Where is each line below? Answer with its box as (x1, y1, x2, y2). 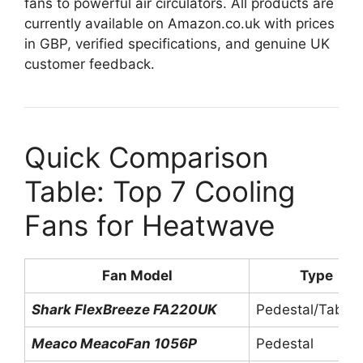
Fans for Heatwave (24, 207, 275, 242)
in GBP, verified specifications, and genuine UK (24, 35, 330, 52)
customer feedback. (24, 55, 155, 72)
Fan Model (101, 267, 173, 284)
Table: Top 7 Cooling (24, 173, 295, 208)
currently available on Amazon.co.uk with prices (24, 15, 335, 32)
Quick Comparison (24, 139, 268, 174)
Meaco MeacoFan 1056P (32, 335, 197, 352)
